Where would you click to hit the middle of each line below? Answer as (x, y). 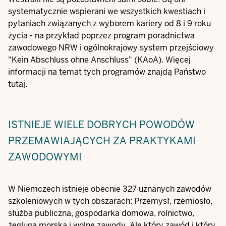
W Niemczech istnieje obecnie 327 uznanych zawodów (110, 189)
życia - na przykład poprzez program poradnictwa (101, 36)
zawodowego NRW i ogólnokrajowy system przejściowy (111, 48)
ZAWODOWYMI (45, 157)
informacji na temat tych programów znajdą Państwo (107, 72)
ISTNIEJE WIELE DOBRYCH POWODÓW (101, 125)
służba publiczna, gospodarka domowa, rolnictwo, (101, 213)
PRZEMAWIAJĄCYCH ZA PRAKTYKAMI (102, 141)
